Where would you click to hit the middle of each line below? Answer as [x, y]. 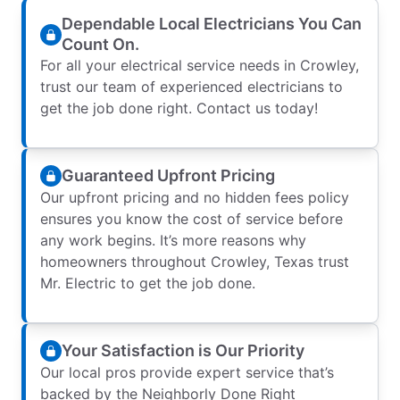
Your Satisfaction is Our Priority [183, 350]
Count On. [100, 45]
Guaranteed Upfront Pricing [168, 175]
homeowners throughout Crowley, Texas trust [195, 262]
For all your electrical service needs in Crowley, [200, 66]
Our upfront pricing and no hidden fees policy [195, 198]
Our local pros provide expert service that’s [187, 373]
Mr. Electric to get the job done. [148, 283]
